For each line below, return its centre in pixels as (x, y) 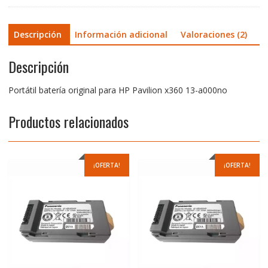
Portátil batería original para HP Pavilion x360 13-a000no (118, 90)
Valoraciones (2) (214, 34)
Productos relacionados (68, 122)
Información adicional (121, 34)
